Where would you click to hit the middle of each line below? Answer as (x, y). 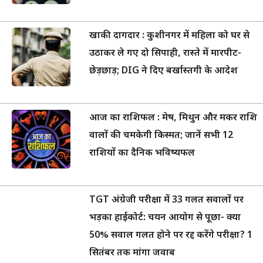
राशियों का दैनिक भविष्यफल (142, 154)
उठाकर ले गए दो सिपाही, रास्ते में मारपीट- (165, 54)
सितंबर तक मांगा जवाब (132, 254)
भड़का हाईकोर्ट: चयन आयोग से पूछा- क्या (165, 218)
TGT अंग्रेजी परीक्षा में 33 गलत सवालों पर (166, 201)
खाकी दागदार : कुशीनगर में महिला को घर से (169, 36)
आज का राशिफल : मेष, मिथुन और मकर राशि (173, 119)
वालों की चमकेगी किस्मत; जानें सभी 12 (161, 136)
